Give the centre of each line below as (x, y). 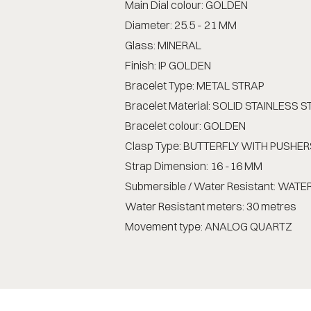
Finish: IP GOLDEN (168, 65)
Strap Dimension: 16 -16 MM (193, 166)
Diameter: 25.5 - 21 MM (180, 25)
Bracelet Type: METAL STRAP (194, 85)
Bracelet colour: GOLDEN (185, 125)
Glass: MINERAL (163, 45)
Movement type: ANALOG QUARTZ (208, 226)
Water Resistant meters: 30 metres (210, 206)
